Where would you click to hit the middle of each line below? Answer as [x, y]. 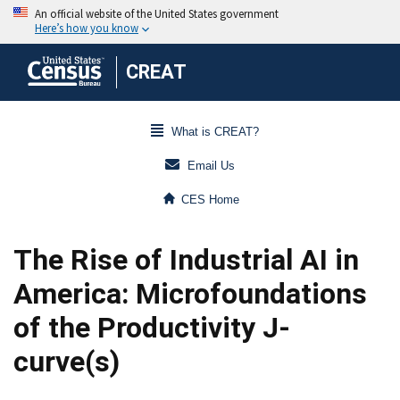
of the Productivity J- [152, 328]
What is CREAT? [215, 132]
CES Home [211, 200]
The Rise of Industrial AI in [186, 260]
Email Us [211, 166]
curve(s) [67, 362]
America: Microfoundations [190, 294]
